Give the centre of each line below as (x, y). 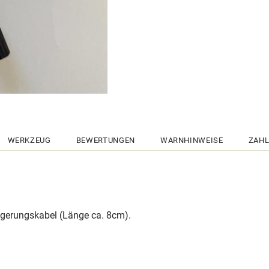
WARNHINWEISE (192, 140)
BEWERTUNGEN (105, 140)
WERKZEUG (29, 140)
